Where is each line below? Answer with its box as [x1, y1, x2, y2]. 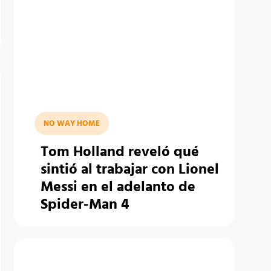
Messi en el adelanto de [40, 176, 195, 199]
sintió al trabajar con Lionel [40, 158, 219, 181]
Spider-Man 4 [40, 194, 129, 217]
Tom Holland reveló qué [40, 141, 199, 164]
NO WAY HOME [43, 117, 100, 130]
